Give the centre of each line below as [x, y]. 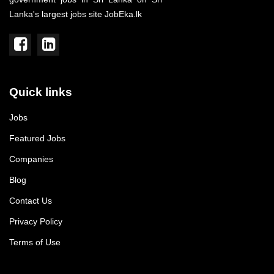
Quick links [41, 92]
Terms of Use [35, 242]
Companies [31, 159]
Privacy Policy [36, 221]
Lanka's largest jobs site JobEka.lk [76, 14]
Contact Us [31, 200]
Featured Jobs [37, 138]
